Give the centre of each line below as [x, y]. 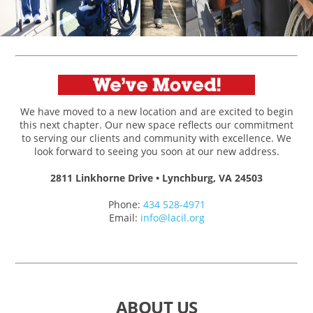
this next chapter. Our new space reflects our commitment [156, 125]
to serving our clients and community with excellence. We [156, 138]
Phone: [125, 204]
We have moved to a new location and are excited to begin [156, 111]
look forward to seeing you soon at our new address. [156, 151]
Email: [124, 218]
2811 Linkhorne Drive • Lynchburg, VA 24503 [156, 178]
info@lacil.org [172, 218]
